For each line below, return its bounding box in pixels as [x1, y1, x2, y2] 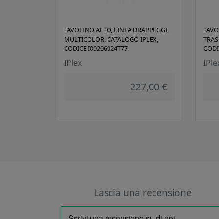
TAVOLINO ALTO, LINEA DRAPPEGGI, [64, 25, 169, 35]
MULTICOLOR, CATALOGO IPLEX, [64, 35, 158, 44]
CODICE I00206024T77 [64, 44, 128, 53]
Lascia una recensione [94, 186, 192, 199]
